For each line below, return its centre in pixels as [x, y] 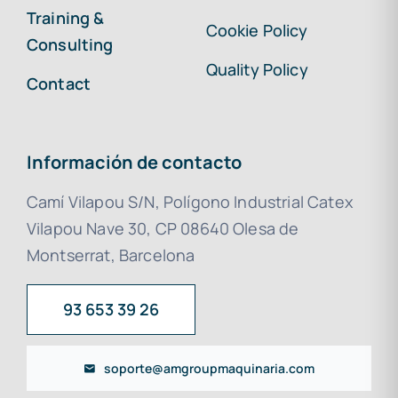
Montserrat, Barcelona [111, 255]
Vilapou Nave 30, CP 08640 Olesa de [163, 229]
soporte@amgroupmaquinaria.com [210, 369]
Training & [65, 18]
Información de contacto [134, 163]
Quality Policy [257, 70]
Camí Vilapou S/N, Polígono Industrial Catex [189, 202]
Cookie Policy [257, 31]
